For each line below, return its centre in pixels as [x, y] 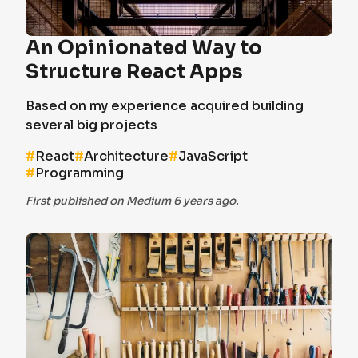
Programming [80, 173]
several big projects [91, 125]
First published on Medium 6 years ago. [132, 201]
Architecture [126, 156]
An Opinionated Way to [144, 48]
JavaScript [213, 156]
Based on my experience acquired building [165, 106]
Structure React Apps [134, 72]
